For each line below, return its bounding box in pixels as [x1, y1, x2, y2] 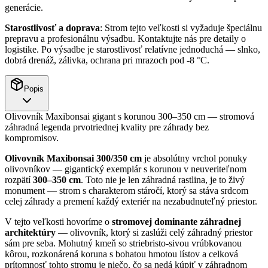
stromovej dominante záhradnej [112, 217, 241, 227]
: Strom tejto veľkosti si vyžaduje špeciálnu [100, 23, 262, 33]
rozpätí [5, 175, 33, 185]
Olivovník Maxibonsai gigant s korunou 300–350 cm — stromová [5, 111, 254, 122]
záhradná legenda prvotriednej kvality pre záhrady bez [5, 122, 209, 133]
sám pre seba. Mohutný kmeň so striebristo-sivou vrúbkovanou [5, 238, 242, 249]
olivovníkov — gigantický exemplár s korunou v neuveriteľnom [5, 164, 246, 175]
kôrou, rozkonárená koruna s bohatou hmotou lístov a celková [5, 249, 238, 260]
